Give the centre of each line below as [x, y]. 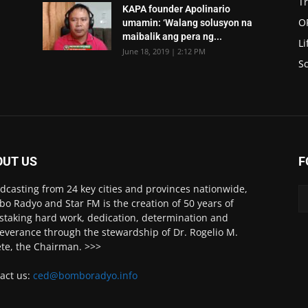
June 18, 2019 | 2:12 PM [164, 51]
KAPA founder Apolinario [176, 9]
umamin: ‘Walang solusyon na [187, 23]
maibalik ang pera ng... [172, 36]
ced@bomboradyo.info [85, 275]
